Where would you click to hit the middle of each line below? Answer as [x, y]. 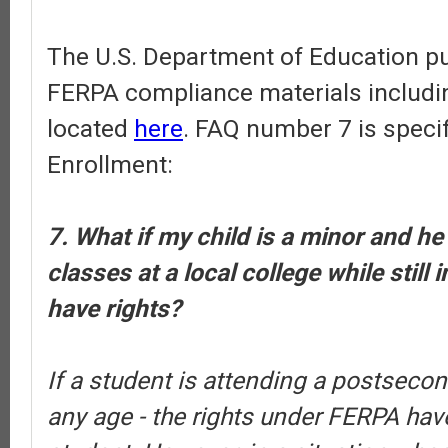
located [90, 128]
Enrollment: [110, 164]
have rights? [114, 308]
